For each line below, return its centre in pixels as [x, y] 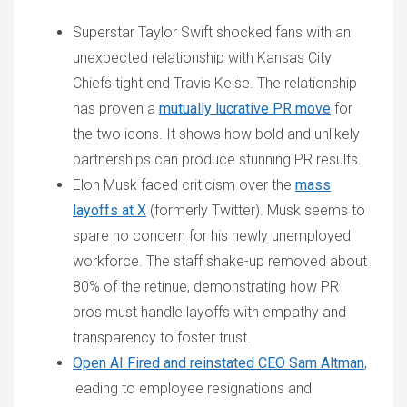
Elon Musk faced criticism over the [184, 185]
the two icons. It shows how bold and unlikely [216, 134]
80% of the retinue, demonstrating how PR [206, 287]
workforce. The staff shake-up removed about [220, 261]
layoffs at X [109, 210]
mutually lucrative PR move [245, 109]
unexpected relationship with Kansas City [202, 58]
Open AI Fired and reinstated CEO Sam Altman [218, 363]
